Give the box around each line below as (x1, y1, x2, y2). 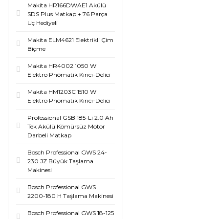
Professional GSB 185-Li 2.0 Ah (27, 114, 113, 121)
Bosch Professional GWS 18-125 (27, 209, 114, 217)
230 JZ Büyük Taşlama (27, 157, 93, 165)
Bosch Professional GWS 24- (27, 149, 107, 156)
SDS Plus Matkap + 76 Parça (27, 10, 108, 18)
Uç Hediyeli (27, 19, 58, 26)
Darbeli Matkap (27, 131, 71, 139)
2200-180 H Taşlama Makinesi (27, 192, 113, 199)
